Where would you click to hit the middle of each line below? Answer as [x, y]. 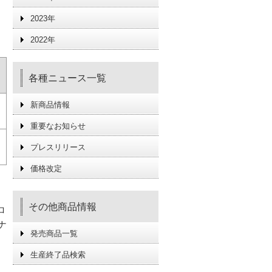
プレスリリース [58, 147]
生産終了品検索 [58, 255]
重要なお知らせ [58, 126]
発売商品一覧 [54, 233]
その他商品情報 [63, 207]
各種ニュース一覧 [67, 78]
